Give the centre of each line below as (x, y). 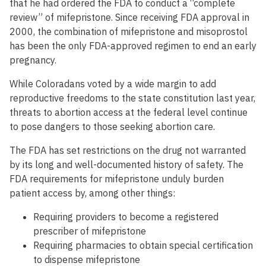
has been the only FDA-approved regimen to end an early (133, 46)
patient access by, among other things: (92, 193)
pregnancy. (33, 60)
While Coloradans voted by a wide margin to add (113, 84)
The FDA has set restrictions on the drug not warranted (128, 151)
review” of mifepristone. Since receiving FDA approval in (129, 18)
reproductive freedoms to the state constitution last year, (132, 98)
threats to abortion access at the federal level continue (129, 113)
